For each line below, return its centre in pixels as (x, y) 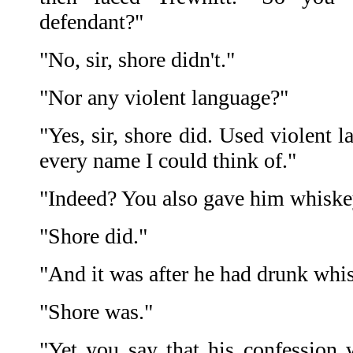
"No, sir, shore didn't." (137, 60)
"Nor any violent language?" (164, 98)
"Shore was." (96, 312)
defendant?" (91, 22)
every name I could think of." (168, 161)
